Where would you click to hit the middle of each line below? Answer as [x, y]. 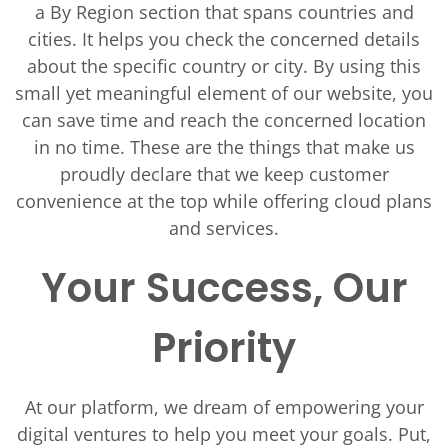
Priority [224, 348]
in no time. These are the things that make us [224, 147]
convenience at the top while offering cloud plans [224, 201]
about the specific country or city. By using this [224, 66]
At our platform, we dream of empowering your [224, 407]
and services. [224, 228]
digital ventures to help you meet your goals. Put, [224, 434]
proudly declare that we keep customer [224, 174]
